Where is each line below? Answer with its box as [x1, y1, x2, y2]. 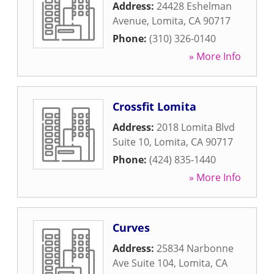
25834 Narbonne [157, 242, 234, 255]
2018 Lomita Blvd [157, 120, 235, 134]
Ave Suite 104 [113, 256, 174, 270]
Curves [113, 220, 150, 235]
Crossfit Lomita [113, 99, 196, 114]
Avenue [113, 14, 147, 28]
